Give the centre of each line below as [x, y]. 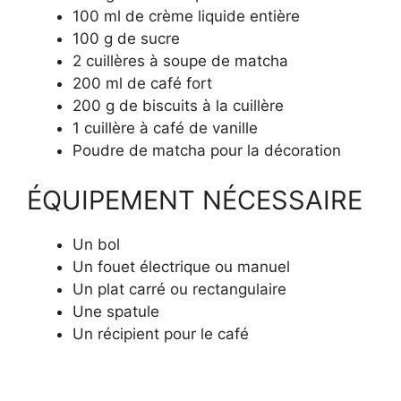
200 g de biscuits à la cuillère [178, 106]
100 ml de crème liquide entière [186, 17]
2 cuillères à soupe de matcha [180, 61]
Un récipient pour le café [161, 333]
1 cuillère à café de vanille [165, 128]
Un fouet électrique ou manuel [181, 266]
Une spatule [116, 311]
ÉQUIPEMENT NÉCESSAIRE [195, 200]
